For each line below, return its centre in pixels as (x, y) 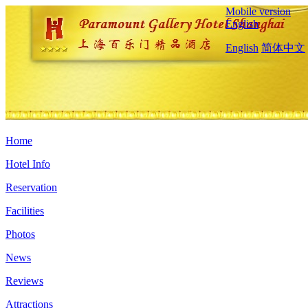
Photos (20, 234)
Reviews (24, 281)
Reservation (31, 187)
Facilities (25, 211)
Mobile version (258, 11)
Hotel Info (28, 164)
